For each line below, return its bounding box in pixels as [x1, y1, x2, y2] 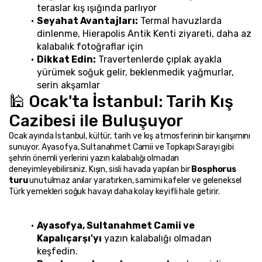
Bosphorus [191, 164, 237, 174]
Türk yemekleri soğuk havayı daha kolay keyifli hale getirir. [9, 186, 220, 196]
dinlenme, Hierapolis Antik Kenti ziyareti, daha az [37, 27, 251, 39]
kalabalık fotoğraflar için [37, 40, 143, 52]
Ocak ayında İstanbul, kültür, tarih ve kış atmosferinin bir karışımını [9, 130, 251, 141]
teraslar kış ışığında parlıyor [37, 2, 157, 13]
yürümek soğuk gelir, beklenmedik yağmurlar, [37, 66, 234, 78]
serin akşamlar [37, 79, 100, 91]
